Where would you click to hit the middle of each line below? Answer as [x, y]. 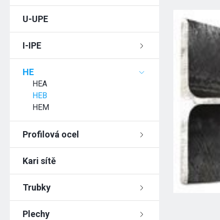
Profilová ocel [51, 134]
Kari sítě [40, 161]
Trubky [37, 187]
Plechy [36, 214]
